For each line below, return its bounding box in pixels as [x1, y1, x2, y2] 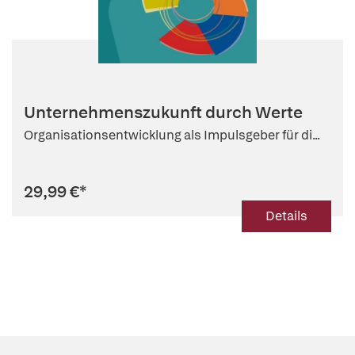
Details [265, 208, 307, 224]
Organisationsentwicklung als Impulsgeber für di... [24, 127, 320, 143]
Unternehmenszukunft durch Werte [24, 101, 303, 123]
